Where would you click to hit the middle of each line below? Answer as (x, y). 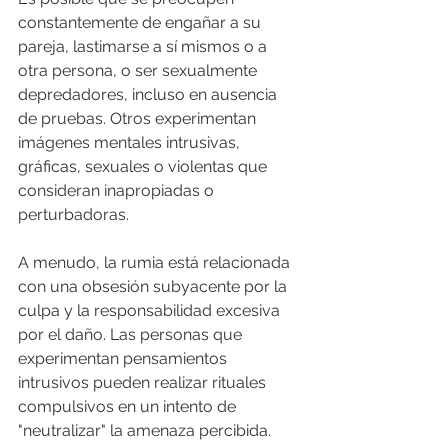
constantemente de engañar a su (141, 22)
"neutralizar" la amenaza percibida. (146, 430)
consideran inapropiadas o (118, 190)
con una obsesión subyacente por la (154, 286)
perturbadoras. (73, 214)
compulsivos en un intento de (129, 406)
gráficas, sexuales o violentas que (144, 166)
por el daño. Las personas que (132, 334)
